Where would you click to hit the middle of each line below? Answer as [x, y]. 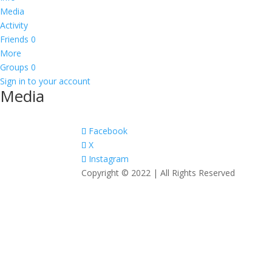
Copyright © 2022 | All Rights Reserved [158, 173]
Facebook [108, 131]
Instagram [109, 159]
